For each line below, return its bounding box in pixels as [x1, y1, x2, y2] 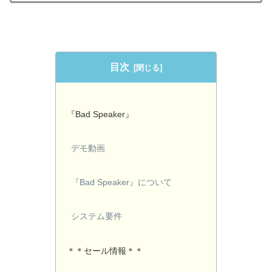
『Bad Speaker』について [71, 177, 172, 187]
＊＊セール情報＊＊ [66, 245, 143, 256]
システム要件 [71, 211, 123, 221]
